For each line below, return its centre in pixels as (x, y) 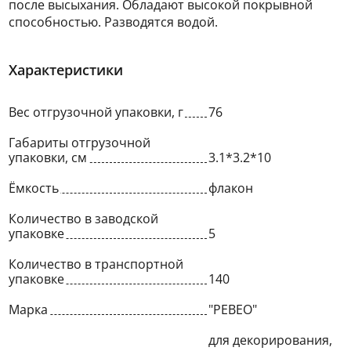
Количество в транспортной (96, 264)
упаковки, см (48, 157)
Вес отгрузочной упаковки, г (96, 112)
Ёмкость (34, 188)
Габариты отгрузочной (80, 143)
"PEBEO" (233, 309)
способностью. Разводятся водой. (113, 22)
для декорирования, (271, 340)
